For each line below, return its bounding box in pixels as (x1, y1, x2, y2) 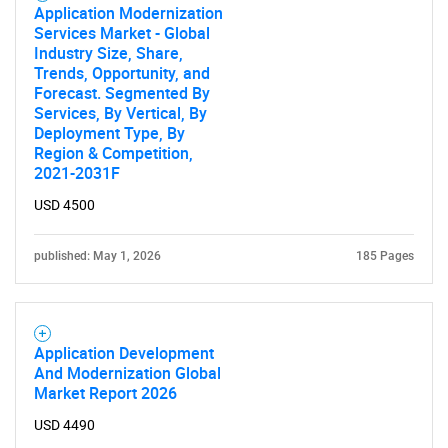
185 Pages (356, 249, 414, 263)
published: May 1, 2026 (34, 249, 161, 263)
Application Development (34, 342, 214, 364)
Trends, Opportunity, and (34, 62, 210, 84)
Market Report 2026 (34, 382, 177, 404)
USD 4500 (34, 197, 95, 213)
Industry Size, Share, (34, 42, 183, 64)
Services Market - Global (34, 22, 210, 44)
